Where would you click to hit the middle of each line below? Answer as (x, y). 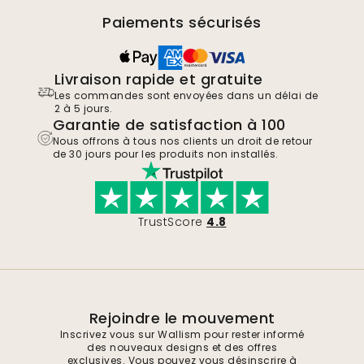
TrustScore (170, 222)
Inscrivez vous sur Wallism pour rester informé (182, 335)
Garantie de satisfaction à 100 (169, 125)
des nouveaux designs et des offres (182, 348)
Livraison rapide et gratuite (158, 80)
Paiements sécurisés (182, 23)
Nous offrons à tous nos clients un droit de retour (182, 141)
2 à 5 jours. (83, 109)
